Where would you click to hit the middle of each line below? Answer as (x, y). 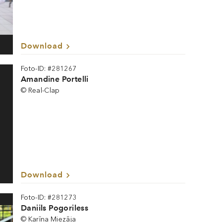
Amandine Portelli (55, 79)
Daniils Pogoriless (55, 208)
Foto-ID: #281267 (49, 69)
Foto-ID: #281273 (49, 197)
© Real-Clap (40, 90)
